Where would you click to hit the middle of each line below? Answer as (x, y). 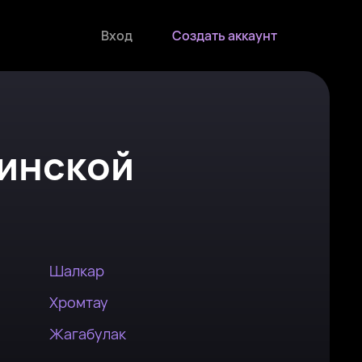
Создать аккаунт (225, 36)
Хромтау (79, 302)
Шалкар (77, 271)
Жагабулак (88, 334)
